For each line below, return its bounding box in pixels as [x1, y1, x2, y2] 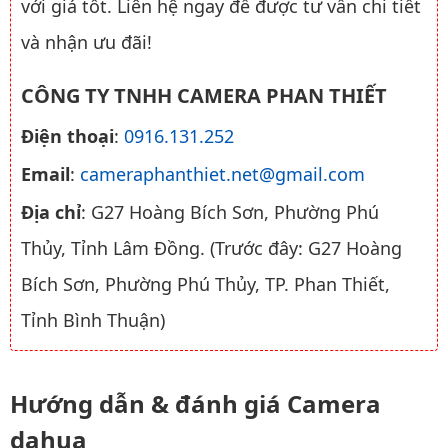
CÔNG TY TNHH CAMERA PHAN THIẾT [21, 81, 387, 109]
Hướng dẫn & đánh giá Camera [10, 386, 381, 420]
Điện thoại [21, 123, 114, 148]
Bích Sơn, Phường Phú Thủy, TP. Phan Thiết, [21, 271, 390, 296]
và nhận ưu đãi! [21, 29, 152, 54]
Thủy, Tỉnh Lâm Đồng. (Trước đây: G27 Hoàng [21, 235, 402, 260]
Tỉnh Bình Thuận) [21, 307, 165, 332]
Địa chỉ [21, 199, 81, 224]
